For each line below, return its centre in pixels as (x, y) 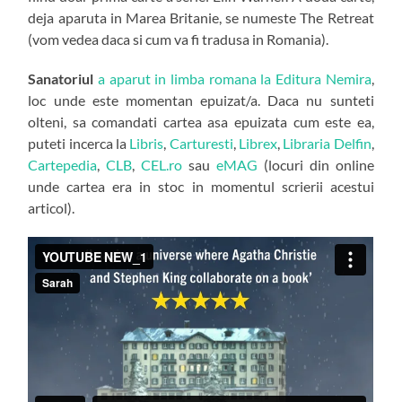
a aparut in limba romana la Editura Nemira (235, 79)
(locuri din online (315, 165)
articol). (52, 208)
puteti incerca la (79, 144)
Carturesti (201, 144)
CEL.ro (162, 165)
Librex (258, 144)
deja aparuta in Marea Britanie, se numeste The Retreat (201, 18)
